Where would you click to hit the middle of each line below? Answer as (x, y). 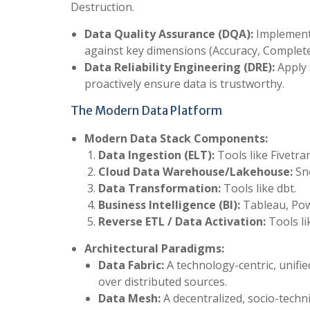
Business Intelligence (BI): (169, 204)
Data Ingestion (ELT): (156, 155)
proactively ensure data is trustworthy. (184, 83)
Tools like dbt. (258, 188)
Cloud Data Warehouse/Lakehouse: (195, 171)
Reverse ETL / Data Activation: (182, 221)
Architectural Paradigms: (154, 248)
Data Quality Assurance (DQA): (169, 34)
